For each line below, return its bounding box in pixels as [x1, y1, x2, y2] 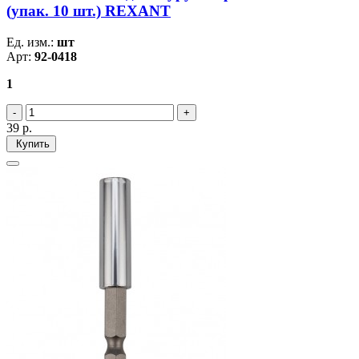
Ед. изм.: [6, 34, 57, 49]
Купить [13, 137, 50, 150]
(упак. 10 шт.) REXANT [6, 2, 171, 20]
